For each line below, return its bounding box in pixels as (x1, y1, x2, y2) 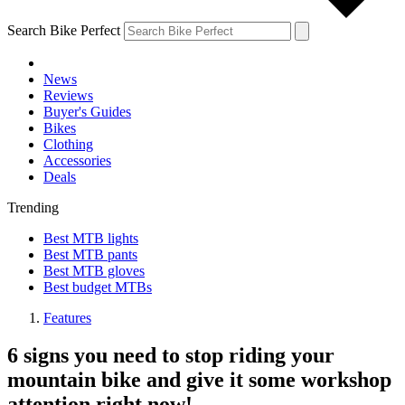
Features (43, 309, 91, 325)
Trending (7, 199, 59, 215)
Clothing (43, 136, 93, 152)
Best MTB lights (43, 230, 138, 246)
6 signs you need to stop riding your (7, 344, 334, 368)
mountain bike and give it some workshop (7, 368, 391, 392)
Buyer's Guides (43, 103, 131, 119)
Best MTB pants (43, 246, 137, 262)
